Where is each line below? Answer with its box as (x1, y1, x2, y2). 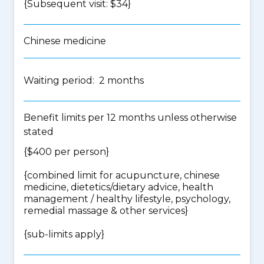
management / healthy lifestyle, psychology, (24, 193, 230, 204)
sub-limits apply (27, 229, 101, 240)
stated (24, 126, 54, 137)
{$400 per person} (24, 146, 109, 157)
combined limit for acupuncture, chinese (27, 170, 220, 181)
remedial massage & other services (24, 205, 185, 216)
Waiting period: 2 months (24, 75, 144, 86)
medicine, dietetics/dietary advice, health (24, 181, 213, 193)
